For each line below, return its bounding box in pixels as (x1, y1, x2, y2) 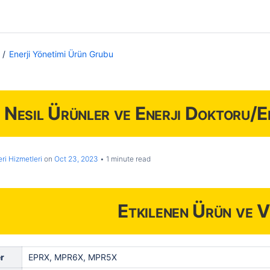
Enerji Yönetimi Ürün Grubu (9, 49, 113, 59)
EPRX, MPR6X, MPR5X (28, 252, 117, 262)
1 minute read (104, 154, 151, 163)
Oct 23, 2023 (54, 154, 98, 163)
